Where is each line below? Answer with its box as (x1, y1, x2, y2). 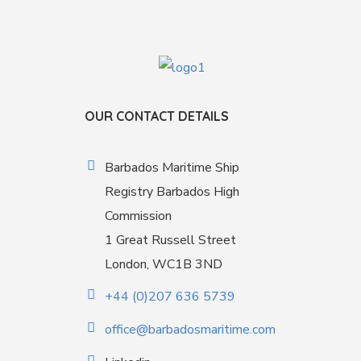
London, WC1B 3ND (104, 255, 222, 274)
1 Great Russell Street (104, 231, 236, 250)
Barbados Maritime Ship (104, 159, 239, 177)
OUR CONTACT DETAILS (84, 108, 229, 125)
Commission (104, 207, 172, 226)
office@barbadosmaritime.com (104, 321, 276, 339)
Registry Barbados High (104, 183, 239, 201)
